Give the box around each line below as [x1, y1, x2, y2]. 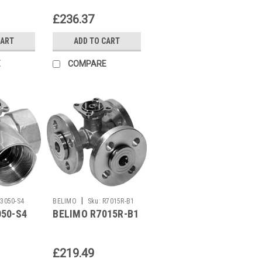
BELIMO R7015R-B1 [53, 207, 139, 220]
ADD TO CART [74, 36, 120, 46]
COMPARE [68, 58, 107, 68]
